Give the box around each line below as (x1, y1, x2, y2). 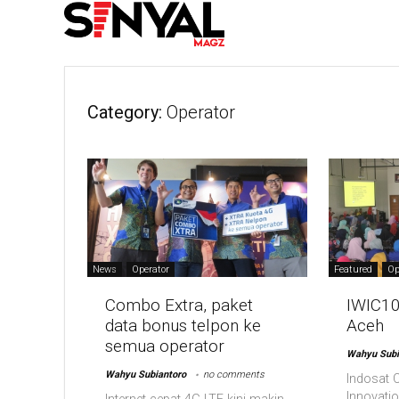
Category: (87, 101, 162, 123)
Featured (333, 264, 372, 276)
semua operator (105, 336, 225, 357)
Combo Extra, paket (105, 295, 254, 316)
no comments (203, 369, 265, 381)
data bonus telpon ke (105, 315, 262, 337)
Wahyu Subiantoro (105, 369, 187, 381)
